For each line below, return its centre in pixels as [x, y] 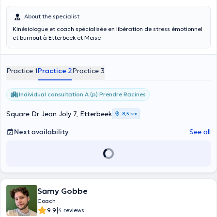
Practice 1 [22, 71]
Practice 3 [88, 71]
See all [200, 132]
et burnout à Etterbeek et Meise [57, 38]
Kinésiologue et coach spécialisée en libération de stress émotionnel [108, 29]
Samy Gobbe [62, 191]
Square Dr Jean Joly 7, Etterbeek [59, 114]
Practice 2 [55, 71]
